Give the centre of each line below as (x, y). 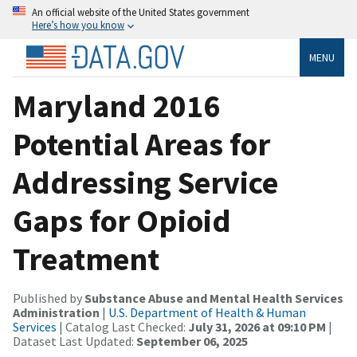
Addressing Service (145, 182)
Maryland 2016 (116, 106)
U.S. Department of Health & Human (207, 312)
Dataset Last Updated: (75, 341)
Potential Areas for (141, 144)
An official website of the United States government (141, 12)
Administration (56, 312)
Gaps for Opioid (122, 220)
